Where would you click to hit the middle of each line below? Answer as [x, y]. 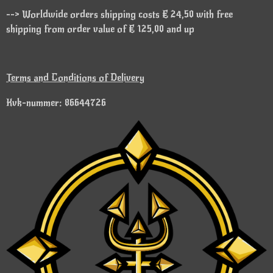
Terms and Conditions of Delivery [75, 78]
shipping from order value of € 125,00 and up [100, 29]
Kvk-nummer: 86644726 [56, 103]
